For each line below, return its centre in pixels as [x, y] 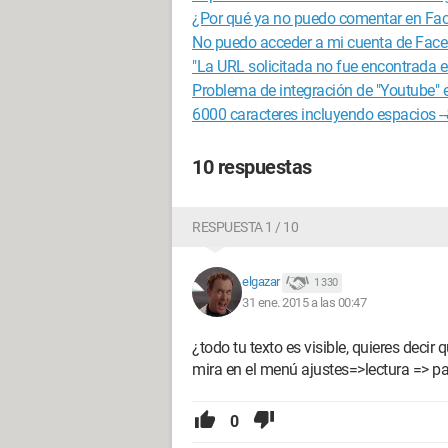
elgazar [261, 282]
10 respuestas [252, 167]
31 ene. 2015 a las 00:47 [304, 302]
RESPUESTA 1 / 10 [245, 227]
